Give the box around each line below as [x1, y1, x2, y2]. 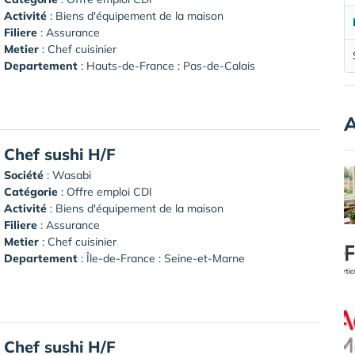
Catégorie [4, 184, 58, 199]
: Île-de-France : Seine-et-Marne [78, 250, 245, 265]
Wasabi [52, 167, 91, 182]
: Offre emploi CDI [58, 184, 152, 199]
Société [4, 167, 44, 182]
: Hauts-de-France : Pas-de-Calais [78, 58, 255, 73]
